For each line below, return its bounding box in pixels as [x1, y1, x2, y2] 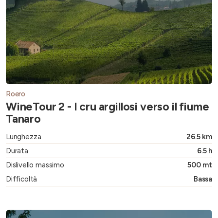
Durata [6, 146, 28, 156]
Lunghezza [6, 132, 41, 142]
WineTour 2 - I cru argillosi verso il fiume [6, 100, 209, 114]
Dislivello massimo [6, 161, 64, 170]
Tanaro [6, 112, 41, 126]
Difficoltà [6, 175, 37, 184]
